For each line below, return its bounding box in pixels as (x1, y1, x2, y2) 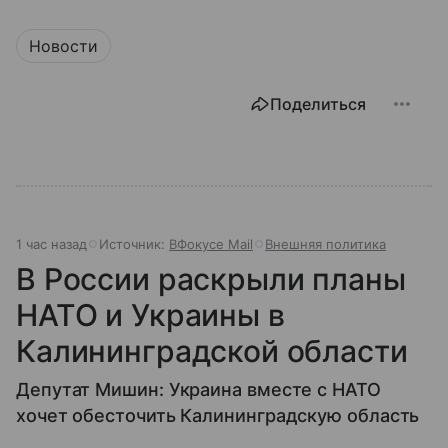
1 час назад (16, 235, 87, 252)
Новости (29, 35, 98, 56)
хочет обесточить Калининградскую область (16, 404, 420, 426)
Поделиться (270, 93, 366, 114)
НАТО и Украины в (16, 296, 285, 333)
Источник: (99, 235, 169, 252)
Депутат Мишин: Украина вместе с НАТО (16, 378, 381, 400)
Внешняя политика (265, 235, 386, 252)
